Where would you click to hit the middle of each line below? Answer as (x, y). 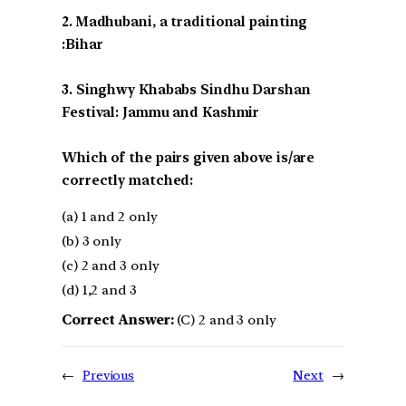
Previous (108, 376)
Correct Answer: (118, 320)
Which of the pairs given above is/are (188, 158)
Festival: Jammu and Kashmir (161, 113)
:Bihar (82, 45)
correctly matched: (128, 181)
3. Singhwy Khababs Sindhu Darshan (186, 90)
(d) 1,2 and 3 (99, 290)
